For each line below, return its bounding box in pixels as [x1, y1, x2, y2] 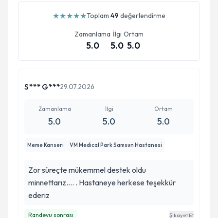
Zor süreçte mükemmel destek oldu [28, 165, 146, 175]
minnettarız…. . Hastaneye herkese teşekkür [28, 178, 176, 187]
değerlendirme [119, 11, 165, 20]
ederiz [28, 190, 50, 200]
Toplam [87, 11, 110, 20]
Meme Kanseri [27, 142, 64, 148]
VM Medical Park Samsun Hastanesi [70, 142, 162, 148]
